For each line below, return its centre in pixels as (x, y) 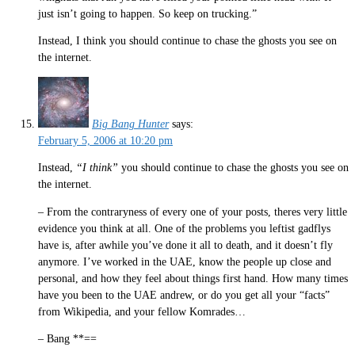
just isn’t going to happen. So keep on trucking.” (147, 13)
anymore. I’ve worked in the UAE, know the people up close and (185, 261)
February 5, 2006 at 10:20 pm (105, 140)
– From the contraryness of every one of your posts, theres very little (193, 212)
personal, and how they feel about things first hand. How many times (193, 278)
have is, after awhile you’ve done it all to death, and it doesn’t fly (185, 245)
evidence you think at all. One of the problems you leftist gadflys (184, 228)
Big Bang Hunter (130, 124)
